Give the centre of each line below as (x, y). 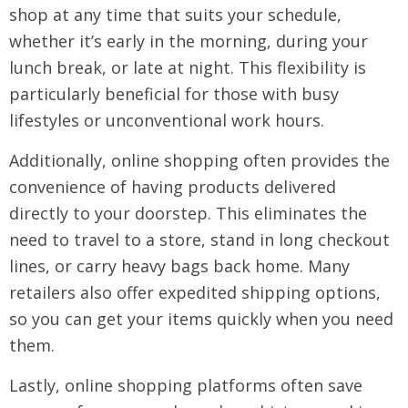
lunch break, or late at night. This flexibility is (188, 67)
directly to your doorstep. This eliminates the (188, 213)
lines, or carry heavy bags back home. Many (179, 266)
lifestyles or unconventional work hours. (167, 120)
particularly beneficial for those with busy (174, 94)
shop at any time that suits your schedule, (175, 15)
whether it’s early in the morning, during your (189, 41)
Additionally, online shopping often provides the (199, 160)
